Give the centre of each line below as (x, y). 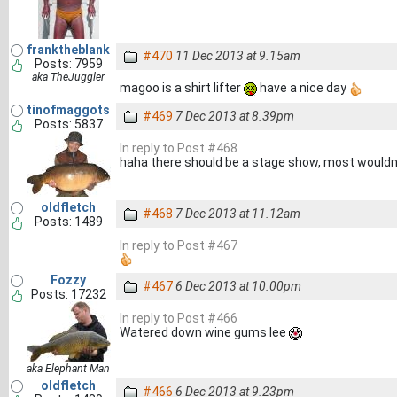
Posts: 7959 (68, 64)
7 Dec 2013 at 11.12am (238, 214)
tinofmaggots (68, 110)
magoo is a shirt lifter (182, 88)
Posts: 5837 (68, 124)
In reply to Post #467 (179, 245)
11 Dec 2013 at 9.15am (238, 56)
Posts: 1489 (68, 222)
